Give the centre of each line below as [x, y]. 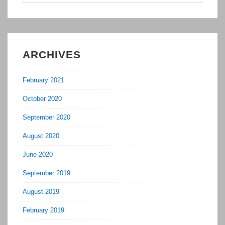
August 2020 [41, 136]
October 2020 [42, 98]
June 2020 [38, 154]
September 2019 [46, 173]
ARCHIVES [52, 55]
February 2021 [43, 80]
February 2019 [43, 210]
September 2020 [46, 117]
